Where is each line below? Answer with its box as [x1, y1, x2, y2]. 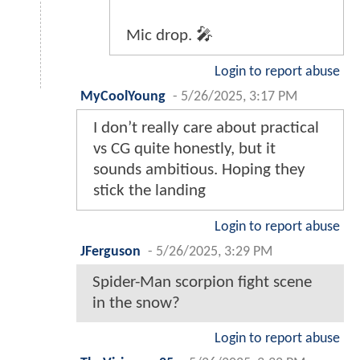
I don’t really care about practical [93, 119, 319, 137]
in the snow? [92, 294, 180, 312]
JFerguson [80, 244, 141, 259]
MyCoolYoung [80, 89, 166, 104]
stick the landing [93, 182, 206, 199]
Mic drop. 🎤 [126, 27, 213, 44]
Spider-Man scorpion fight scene [92, 273, 312, 291]
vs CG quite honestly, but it [93, 140, 276, 157]
